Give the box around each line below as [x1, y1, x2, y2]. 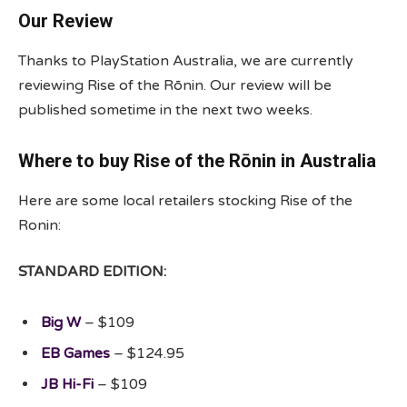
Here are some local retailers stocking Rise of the [18, 191, 352, 210]
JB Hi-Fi [41, 374, 94, 393]
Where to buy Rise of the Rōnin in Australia [18, 150, 376, 173]
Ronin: [18, 215, 61, 234]
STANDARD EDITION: [18, 263, 166, 282]
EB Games [41, 343, 110, 362]
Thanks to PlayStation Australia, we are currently [18, 51, 353, 70]
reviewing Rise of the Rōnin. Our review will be [18, 75, 332, 94]
